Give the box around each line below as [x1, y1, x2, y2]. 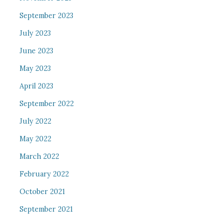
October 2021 [19, 187, 65, 196]
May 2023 [19, 64, 51, 73]
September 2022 [19, 99, 74, 108]
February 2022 [19, 170, 69, 178]
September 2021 [19, 205, 73, 214]
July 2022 [19, 117, 51, 126]
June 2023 [19, 46, 53, 55]
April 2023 [19, 82, 53, 90]
